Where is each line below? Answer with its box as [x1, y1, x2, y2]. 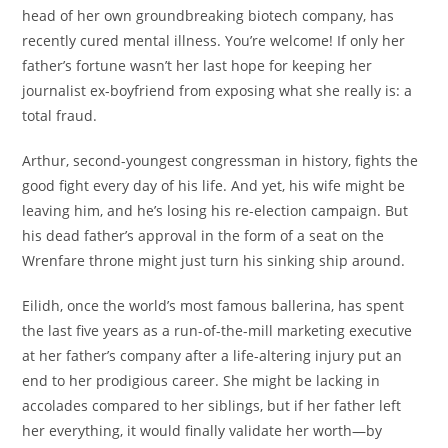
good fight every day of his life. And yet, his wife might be [22, 176, 406, 196]
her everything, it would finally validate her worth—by [22, 421, 383, 441]
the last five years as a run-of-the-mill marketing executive [22, 321, 413, 341]
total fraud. [22, 106, 98, 126]
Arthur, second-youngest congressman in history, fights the [22, 151, 419, 171]
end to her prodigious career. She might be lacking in [22, 371, 381, 391]
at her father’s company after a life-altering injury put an [22, 346, 403, 366]
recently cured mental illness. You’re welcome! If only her [22, 31, 406, 51]
